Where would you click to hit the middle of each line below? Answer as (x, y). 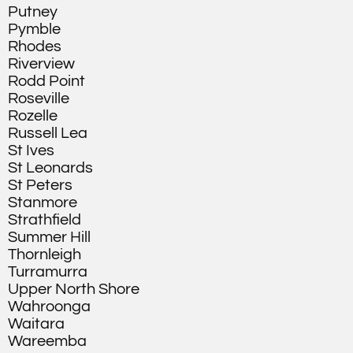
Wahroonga (49, 307)
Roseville (39, 98)
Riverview (41, 64)
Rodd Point (46, 81)
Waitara (36, 324)
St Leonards (50, 168)
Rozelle (33, 116)
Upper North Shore (74, 289)
